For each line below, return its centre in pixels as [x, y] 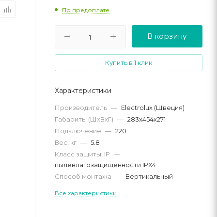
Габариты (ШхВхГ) [85, 119]
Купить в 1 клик [129, 62]
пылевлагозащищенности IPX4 [105, 164]
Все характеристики [86, 193]
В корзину [167, 36]
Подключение [79, 131]
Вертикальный [149, 176]
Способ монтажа [84, 176]
